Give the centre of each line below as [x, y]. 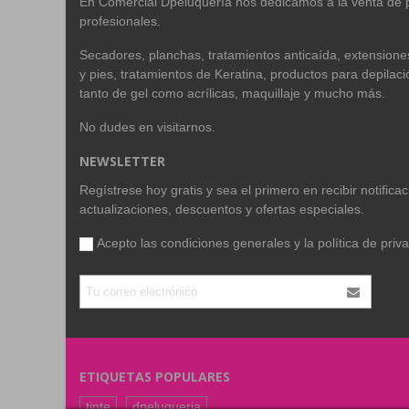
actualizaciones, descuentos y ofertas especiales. [222, 209]
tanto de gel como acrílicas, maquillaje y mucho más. [232, 93]
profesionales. [120, 21]
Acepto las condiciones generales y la [207, 243]
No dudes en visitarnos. [147, 127]
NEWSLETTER [122, 161]
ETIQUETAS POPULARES [155, 377]
